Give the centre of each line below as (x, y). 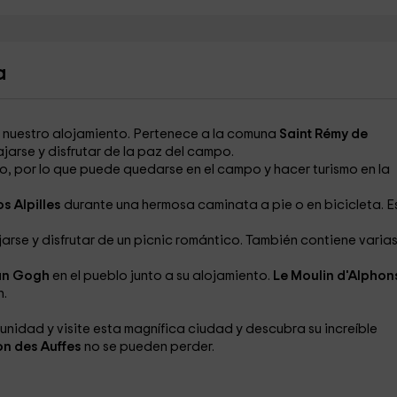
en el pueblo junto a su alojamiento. (162, 276)
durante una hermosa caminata (162, 205)
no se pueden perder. (149, 347)
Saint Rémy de (322, 134)
